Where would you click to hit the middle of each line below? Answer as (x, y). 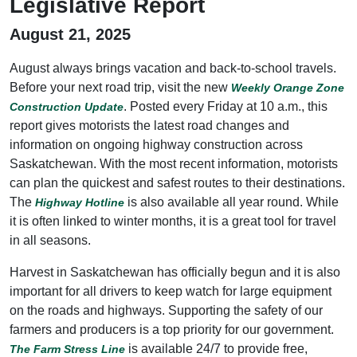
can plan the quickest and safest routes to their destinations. (177, 182)
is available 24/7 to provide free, (216, 348)
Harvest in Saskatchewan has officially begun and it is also (175, 272)
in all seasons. (50, 240)
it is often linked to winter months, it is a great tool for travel (173, 221)
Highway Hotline (80, 202)
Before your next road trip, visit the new (120, 87)
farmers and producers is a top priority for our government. (172, 329)
